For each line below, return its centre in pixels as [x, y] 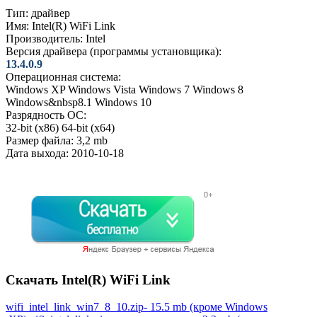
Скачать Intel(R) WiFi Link [88, 279]
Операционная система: [63, 76]
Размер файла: [40, 140]
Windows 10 [123, 102]
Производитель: [44, 38]
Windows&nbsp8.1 [49, 102]
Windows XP [35, 89]
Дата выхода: [37, 153]
